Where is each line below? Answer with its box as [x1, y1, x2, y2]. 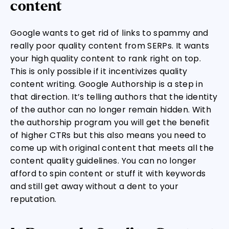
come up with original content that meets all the [10, 142, 214, 154]
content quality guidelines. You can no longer [10, 155, 197, 167]
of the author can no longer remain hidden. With [10, 104, 211, 116]
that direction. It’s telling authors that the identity [10, 91, 218, 103]
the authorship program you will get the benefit [10, 117, 210, 128]
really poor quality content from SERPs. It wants [10, 40, 210, 52]
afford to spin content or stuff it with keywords [10, 168, 206, 179]
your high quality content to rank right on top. [10, 53, 201, 64]
